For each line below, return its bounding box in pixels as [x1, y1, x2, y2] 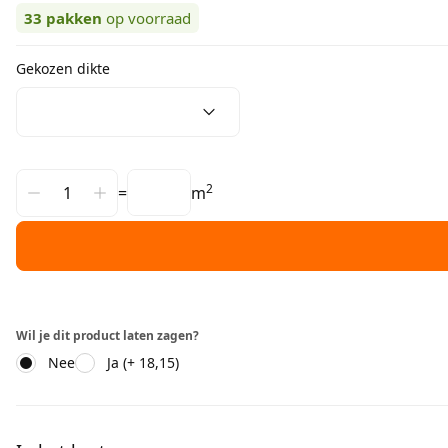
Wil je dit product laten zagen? [16, 327, 199, 344]
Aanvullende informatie [15, 405, 192, 427]
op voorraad [106, 8, 191, 28]
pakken [46, 8, 102, 28]
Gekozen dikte [16, 59, 110, 78]
